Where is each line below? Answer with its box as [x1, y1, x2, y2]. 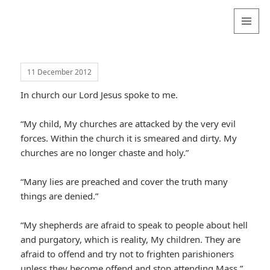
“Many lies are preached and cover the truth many [20, 175, 228, 188]
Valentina [10, 8, 74, 26]
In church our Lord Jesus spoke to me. [20, 89, 178, 101]
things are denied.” [20, 190, 99, 202]
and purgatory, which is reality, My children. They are [20, 233, 241, 246]
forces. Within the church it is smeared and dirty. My [20, 132, 237, 145]
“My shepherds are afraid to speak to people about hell [20, 219, 248, 231]
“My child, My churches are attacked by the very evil [20, 118, 236, 130]
